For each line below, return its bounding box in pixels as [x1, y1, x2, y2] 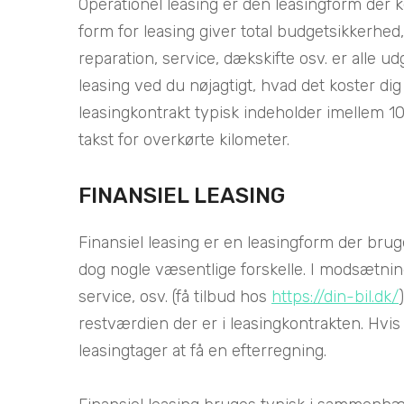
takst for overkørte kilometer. [78, 130, 289, 151]
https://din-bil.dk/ [271, 287, 399, 308]
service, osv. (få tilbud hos [78, 287, 271, 308]
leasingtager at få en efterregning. [78, 341, 326, 362]
